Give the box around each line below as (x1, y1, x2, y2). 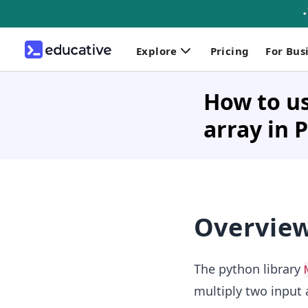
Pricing (210, 43, 250, 58)
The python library (193, 261, 304, 277)
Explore (136, 43, 177, 58)
